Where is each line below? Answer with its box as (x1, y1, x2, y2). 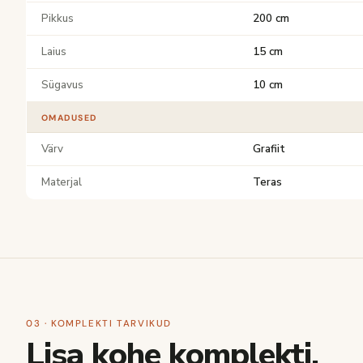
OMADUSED (41, 113, 97, 123)
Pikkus (41, 11, 74, 26)
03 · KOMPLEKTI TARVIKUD (26, 318, 173, 330)
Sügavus (41, 77, 83, 92)
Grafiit (253, 141, 285, 156)
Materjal (41, 174, 82, 190)
